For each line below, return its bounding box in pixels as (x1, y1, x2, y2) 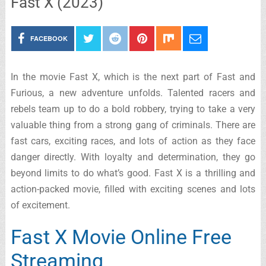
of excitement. (10, 199, 70, 211)
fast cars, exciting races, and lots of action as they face (10, 135, 256, 147)
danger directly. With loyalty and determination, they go (10, 151, 256, 163)
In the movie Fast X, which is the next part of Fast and (10, 71, 256, 83)
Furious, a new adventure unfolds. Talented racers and (10, 87, 256, 99)
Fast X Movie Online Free (10, 225, 232, 249)
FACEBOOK (30, 34, 68, 43)
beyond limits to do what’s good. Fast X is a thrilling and (10, 167, 256, 179)
